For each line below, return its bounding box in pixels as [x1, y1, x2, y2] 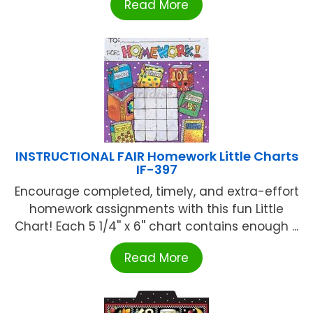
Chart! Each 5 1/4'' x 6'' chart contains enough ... [15, 217, 298, 235]
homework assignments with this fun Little [29, 200, 284, 217]
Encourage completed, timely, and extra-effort [14, 182, 299, 200]
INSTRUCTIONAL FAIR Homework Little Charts [15, 147, 298, 165]
